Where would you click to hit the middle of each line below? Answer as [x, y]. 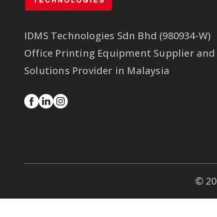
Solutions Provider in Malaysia [97, 70]
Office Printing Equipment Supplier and [120, 53]
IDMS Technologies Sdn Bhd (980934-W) [118, 35]
